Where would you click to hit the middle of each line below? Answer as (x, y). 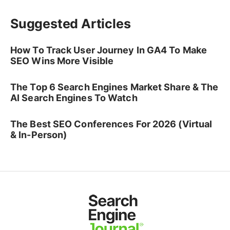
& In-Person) (39, 135)
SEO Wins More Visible (62, 61)
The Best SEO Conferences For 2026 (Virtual (111, 124)
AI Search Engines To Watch (74, 98)
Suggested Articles (71, 24)
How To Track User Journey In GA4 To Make (109, 50)
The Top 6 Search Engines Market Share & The (114, 87)
